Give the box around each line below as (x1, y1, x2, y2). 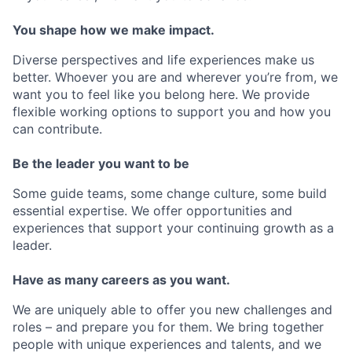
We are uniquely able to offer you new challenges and (13, 302, 332, 318)
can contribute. (13, 121, 102, 137)
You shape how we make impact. (13, 22, 214, 38)
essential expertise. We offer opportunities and (13, 203, 292, 219)
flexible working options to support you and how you (13, 104, 331, 120)
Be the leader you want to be (13, 156, 189, 172)
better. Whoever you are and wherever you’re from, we (13, 69, 338, 86)
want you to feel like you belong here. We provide (13, 86, 310, 103)
